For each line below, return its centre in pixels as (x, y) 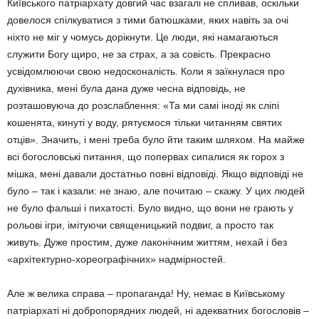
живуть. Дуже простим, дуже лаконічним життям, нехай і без (147, 242)
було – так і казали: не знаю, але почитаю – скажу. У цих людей (156, 191)
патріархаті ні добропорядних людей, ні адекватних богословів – (158, 310)
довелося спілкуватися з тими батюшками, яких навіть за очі (148, 20)
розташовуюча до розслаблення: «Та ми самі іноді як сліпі (143, 105)
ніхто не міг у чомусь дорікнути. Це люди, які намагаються (143, 37)
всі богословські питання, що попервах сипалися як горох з (146, 157)
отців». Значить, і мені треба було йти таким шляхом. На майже (156, 140)
